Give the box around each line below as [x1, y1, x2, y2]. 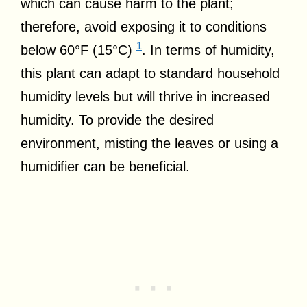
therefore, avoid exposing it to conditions [21, 19, 267, 34]
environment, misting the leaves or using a [21, 135, 278, 151]
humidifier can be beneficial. [21, 158, 190, 174]
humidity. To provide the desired [21, 112, 214, 127]
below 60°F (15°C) [21, 42, 136, 58]
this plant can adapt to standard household [21, 65, 280, 81]
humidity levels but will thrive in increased [21, 88, 270, 104]
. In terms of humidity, [142, 42, 275, 58]
